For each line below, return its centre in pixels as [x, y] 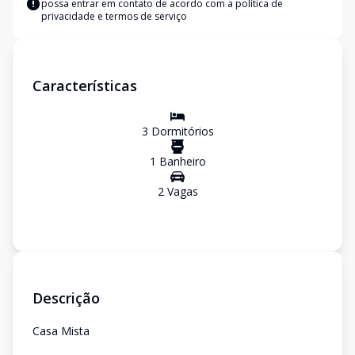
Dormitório [178, 131]
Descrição [66, 298]
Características [85, 86]
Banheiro [181, 161]
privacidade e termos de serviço [114, 16]
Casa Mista [61, 331]
